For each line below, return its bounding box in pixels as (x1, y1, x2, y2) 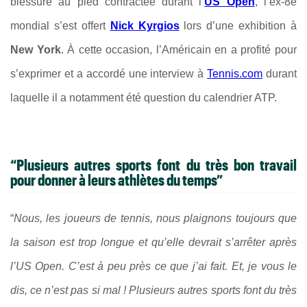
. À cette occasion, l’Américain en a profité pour (60, 44, 297, 56)
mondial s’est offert (10, 20, 106, 32)
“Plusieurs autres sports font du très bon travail (10, 156, 297, 174)
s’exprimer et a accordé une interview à (10, 68, 208, 79)
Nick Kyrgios (110, 20, 180, 32)
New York (10, 44, 61, 56)
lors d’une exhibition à (179, 20, 297, 32)
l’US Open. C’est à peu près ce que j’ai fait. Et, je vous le (10, 260, 297, 272)
